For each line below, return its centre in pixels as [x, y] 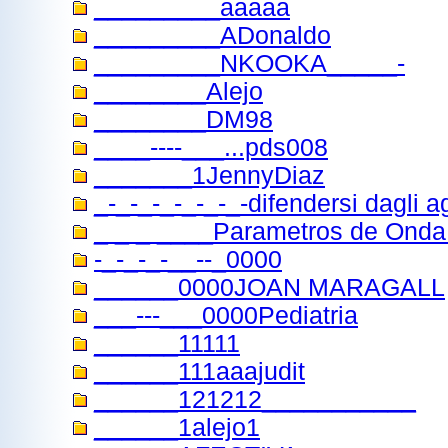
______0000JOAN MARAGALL [269, 287]
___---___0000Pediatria [226, 315]
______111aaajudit [199, 371]
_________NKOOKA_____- [249, 63]
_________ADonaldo [212, 35]
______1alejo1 [177, 427]
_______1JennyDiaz [209, 175]
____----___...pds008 [211, 147]
